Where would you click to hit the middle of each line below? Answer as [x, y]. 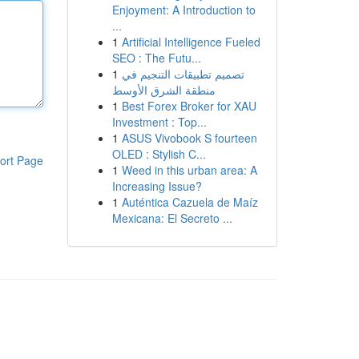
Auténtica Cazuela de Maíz [190, 202]
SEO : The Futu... [156, 58]
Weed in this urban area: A [189, 170]
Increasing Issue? [157, 186]
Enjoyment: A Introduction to [184, 10]
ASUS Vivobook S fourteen [189, 138]
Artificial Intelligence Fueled [191, 42]
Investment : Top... [159, 122]
